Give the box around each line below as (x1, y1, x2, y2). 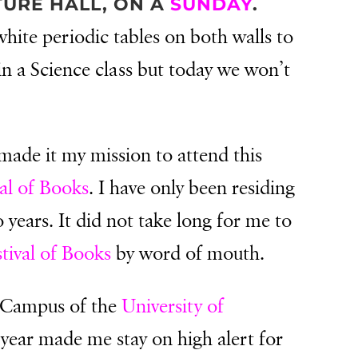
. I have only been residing (89, 175, 296, 201)
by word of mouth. (111, 241, 265, 267)
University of (121, 293, 225, 320)
